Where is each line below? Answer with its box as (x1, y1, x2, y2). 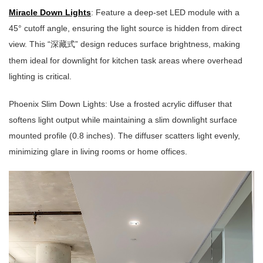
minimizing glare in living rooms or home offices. (9, 147, 187, 157)
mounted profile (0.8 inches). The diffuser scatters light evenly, (9, 131, 240, 141)
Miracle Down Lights (9, 8, 91, 18)
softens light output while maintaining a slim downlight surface (9, 115, 237, 125)
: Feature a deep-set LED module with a (91, 8, 240, 18)
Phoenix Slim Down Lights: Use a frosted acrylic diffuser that (9, 99, 232, 109)
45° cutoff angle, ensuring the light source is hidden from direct (9, 23, 242, 33)
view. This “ (9, 39, 50, 49)
